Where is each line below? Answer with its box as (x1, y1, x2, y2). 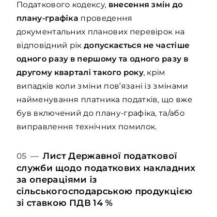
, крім (143, 68, 166, 77)
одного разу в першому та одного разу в (16, 54, 188, 63)
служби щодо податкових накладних (16, 163, 196, 173)
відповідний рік (16, 41, 84, 50)
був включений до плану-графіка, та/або (16, 108, 185, 118)
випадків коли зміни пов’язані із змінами (16, 81, 188, 91)
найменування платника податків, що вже (16, 95, 192, 104)
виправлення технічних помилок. (16, 122, 157, 131)
